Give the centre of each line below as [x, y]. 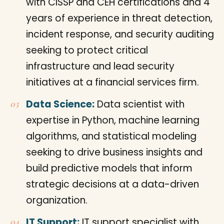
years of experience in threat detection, [119, 18]
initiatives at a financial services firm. [112, 82]
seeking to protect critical [87, 50]
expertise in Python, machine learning [113, 120]
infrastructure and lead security [100, 66]
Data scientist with [139, 104]
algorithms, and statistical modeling [111, 136]
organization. [57, 200]
